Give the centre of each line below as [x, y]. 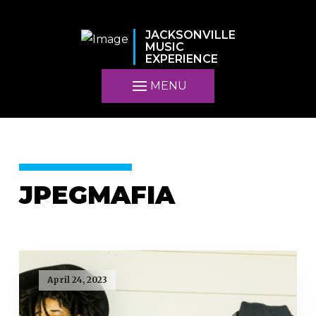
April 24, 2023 [77, 280]
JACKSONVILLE [190, 35]
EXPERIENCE [181, 59]
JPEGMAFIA [97, 198]
